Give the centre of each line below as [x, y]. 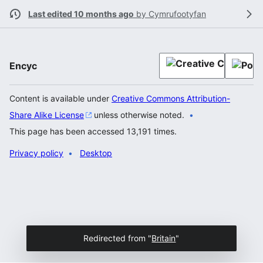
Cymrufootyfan [177, 14]
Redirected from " [118, 238]
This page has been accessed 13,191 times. [93, 131]
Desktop [96, 153]
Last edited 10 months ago [81, 14]
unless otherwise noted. [138, 115]
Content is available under [60, 98]
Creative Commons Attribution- [171, 98]
